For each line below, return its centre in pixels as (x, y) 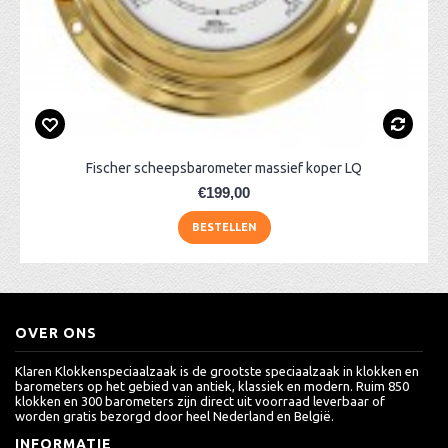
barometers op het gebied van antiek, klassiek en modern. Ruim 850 (212, 386)
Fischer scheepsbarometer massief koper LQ (224, 168)
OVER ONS (56, 333)
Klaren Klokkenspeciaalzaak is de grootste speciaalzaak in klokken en (217, 371)
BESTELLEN (224, 227)
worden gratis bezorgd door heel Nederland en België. (174, 416)
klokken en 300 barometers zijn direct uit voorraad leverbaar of (200, 401)
